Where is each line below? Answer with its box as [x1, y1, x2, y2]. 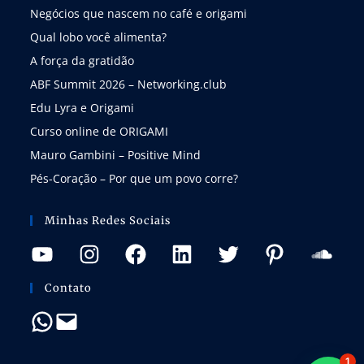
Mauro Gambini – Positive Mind [30, 147, 201, 163]
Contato [45, 281, 93, 296]
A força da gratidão [30, 53, 135, 69]
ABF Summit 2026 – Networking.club [30, 76, 227, 93]
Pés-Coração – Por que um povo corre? [30, 171, 239, 187]
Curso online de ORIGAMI [30, 123, 169, 140]
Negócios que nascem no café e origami [30, 6, 248, 22]
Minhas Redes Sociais [45, 214, 171, 228]
